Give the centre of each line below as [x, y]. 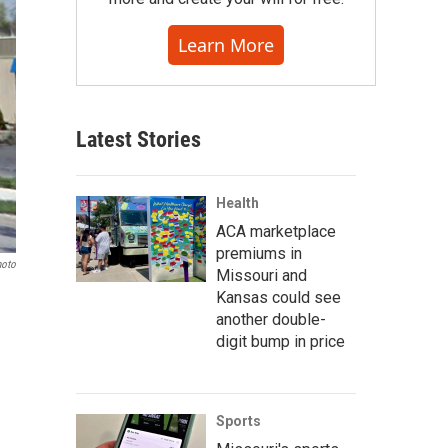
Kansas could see [278, 297]
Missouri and [261, 275]
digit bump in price [280, 341]
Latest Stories [138, 139]
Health [237, 203]
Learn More [226, 45]
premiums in [259, 253]
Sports [238, 421]
